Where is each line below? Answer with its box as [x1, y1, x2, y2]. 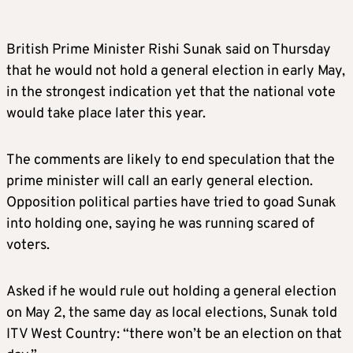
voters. [6, 236, 50, 255]
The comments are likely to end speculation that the [6, 151, 335, 170]
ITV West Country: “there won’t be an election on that [6, 325, 342, 344]
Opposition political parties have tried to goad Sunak [6, 194, 336, 213]
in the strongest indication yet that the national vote [6, 84, 336, 102]
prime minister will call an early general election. [6, 173, 313, 191]
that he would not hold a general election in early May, [6, 62, 345, 81]
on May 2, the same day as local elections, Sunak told [6, 304, 337, 323]
